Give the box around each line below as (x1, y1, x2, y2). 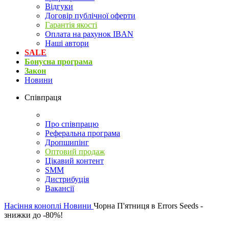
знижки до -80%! (4, 211, 63, 220)
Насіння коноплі (4, 201, 63, 211)
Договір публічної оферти (45, 11, 135, 20)
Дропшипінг (45, 138, 89, 147)
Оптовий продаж (45, 147, 105, 156)
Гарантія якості (45, 20, 97, 30)
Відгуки (45, 2, 73, 11)
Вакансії (45, 184, 74, 193)
